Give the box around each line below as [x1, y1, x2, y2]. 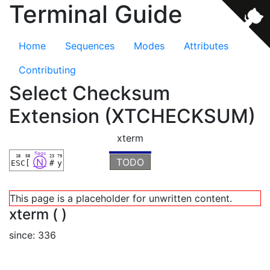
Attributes [184, 40, 228, 52]
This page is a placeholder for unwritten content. [10, 192, 232, 204]
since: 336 [9, 229, 56, 241]
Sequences [65, 40, 115, 52]
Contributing [19, 64, 76, 76]
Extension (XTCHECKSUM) [9, 104, 256, 128]
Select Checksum [9, 81, 170, 105]
